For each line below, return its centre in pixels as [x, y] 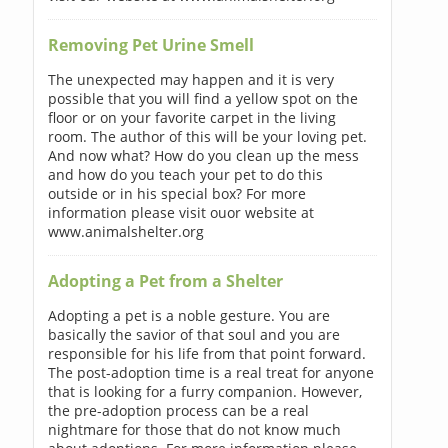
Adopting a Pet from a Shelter [165, 280]
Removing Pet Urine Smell [150, 44]
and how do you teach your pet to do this [185, 174]
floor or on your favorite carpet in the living [191, 117]
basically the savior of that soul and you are [193, 334]
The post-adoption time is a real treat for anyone [210, 372]
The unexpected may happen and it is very [190, 79]
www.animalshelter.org [125, 231]
